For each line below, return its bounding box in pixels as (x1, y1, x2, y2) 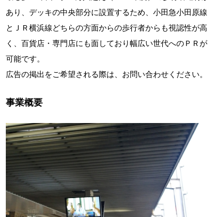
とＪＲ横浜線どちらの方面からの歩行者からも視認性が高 (6, 23, 207, 32)
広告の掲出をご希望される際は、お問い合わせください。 (6, 69, 207, 79)
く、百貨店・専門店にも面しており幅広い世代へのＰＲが (6, 38, 207, 48)
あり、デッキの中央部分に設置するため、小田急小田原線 (6, 7, 207, 17)
